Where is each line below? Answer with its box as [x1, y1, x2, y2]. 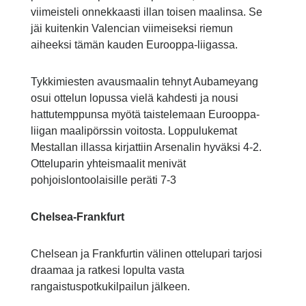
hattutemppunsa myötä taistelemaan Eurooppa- [30, 109, 260, 121]
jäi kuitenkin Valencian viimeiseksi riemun [30, 23, 233, 35]
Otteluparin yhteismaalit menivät [30, 158, 186, 170]
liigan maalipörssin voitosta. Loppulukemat [30, 125, 237, 137]
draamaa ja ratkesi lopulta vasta [30, 264, 184, 277]
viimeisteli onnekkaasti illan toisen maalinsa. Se [30, 6, 262, 18]
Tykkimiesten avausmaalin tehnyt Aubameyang [30, 76, 258, 88]
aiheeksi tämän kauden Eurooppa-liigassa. [30, 39, 238, 51]
